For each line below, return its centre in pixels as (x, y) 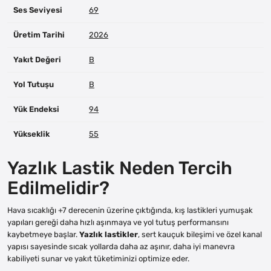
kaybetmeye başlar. (43, 234)
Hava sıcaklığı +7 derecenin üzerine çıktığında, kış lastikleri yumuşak (130, 210)
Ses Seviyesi (38, 10)
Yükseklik (31, 134)
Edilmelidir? (58, 188)
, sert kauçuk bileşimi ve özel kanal (200, 234)
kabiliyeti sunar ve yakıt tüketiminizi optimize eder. (98, 258)
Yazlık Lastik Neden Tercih (120, 168)
